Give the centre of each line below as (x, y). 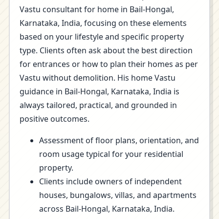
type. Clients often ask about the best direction (106, 50)
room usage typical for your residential (111, 154)
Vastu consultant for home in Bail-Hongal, (97, 9)
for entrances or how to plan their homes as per (109, 64)
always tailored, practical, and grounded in (98, 105)
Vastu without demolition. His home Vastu (98, 78)
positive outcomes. (55, 119)
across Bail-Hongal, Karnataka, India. (107, 209)
